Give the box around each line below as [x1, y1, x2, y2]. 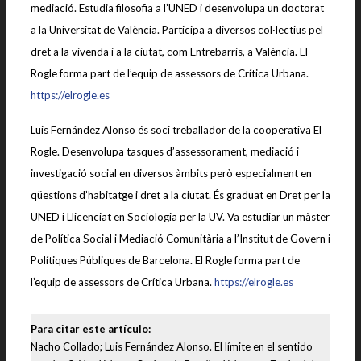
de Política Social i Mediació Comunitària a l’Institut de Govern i [31, 232, 330, 245]
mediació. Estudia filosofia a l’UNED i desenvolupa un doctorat [31, 2, 324, 15]
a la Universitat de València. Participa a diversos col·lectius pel [31, 23, 323, 36]
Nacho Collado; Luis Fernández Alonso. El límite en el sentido [31, 339, 313, 353]
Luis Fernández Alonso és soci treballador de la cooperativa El [31, 123, 322, 136]
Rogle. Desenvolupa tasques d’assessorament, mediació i [31, 145, 299, 158]
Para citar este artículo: [31, 322, 151, 335]
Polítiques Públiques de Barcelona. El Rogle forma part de [31, 254, 300, 267]
